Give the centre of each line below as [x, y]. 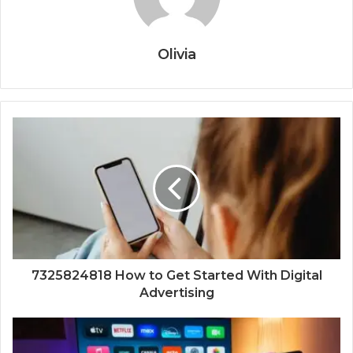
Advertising [176, 292]
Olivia [176, 54]
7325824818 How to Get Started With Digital [176, 275]
